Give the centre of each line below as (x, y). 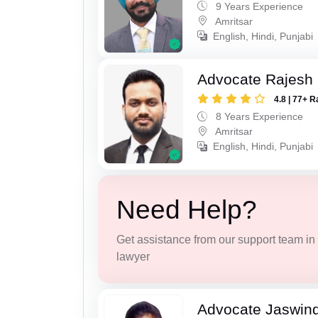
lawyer (133, 256)
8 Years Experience (258, 117)
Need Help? (186, 209)
